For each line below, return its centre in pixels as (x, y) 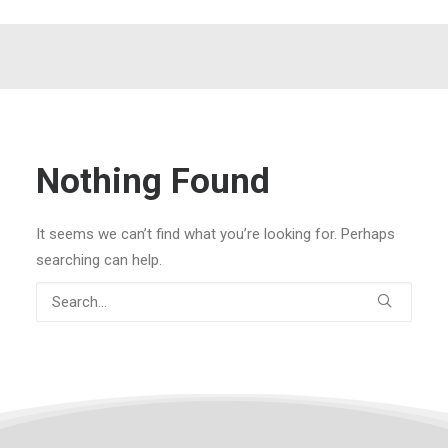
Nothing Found (153, 181)
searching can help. (99, 260)
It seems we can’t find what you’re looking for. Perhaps (215, 234)
